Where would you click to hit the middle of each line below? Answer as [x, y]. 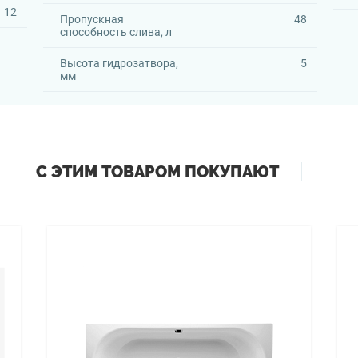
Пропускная [91, 19]
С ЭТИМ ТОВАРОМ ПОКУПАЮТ [157, 172]
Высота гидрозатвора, [119, 63]
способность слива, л [115, 32]
